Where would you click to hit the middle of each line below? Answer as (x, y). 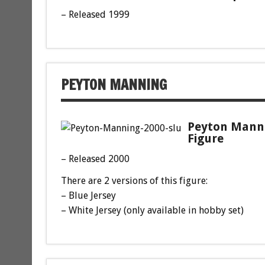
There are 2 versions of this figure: (134, 180)
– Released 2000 (95, 159)
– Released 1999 (95, 14)
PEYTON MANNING (114, 84)
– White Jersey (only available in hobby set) (152, 210)
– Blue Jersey (88, 195)
